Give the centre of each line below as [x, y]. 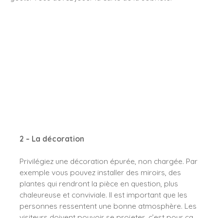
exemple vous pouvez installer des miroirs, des [100, 172]
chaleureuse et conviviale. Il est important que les [103, 194]
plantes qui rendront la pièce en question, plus [99, 183]
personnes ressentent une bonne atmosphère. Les [108, 206]
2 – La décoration [52, 138]
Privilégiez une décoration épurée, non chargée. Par [109, 161]
